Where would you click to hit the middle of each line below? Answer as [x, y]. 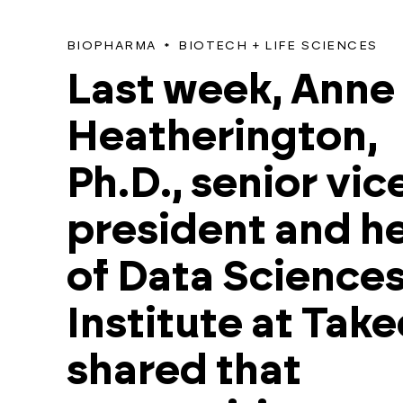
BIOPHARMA [111, 46]
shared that [184, 371]
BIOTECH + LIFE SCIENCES [278, 46]
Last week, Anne [230, 90]
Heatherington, [222, 137]
